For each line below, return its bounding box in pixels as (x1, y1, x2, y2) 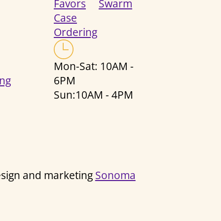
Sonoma (95, 168, 136, 182)
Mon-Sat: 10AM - (54, 59, 134, 73)
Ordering (54, 25, 97, 39)
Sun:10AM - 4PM (54, 87, 134, 102)
